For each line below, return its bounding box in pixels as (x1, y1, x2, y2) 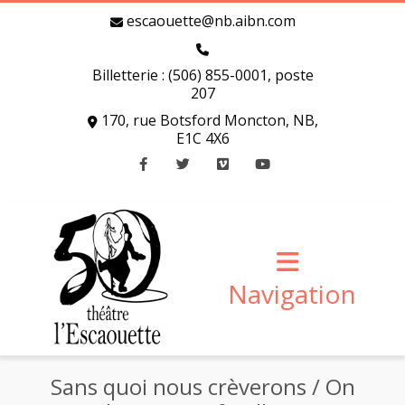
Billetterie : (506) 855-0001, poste (91, 65, 314, 85)
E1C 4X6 (175, 128, 230, 148)
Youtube (244, 193, 287, 209)
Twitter (165, 193, 200, 209)
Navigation (228, 277, 356, 311)
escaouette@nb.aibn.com (126, 11, 296, 31)
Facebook (125, 193, 175, 209)
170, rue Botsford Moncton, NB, (97, 110, 318, 130)
